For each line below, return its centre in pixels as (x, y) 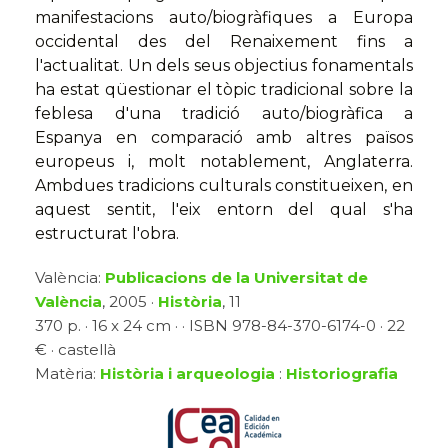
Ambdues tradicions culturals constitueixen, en (224, 186)
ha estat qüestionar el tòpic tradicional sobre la (224, 90)
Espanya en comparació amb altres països (224, 138)
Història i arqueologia (187, 374)
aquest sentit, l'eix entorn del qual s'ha (224, 210)
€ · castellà (75, 350)
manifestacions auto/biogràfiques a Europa (224, 18)
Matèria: (67, 374)
